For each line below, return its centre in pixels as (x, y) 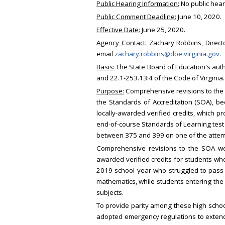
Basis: (105, 67)
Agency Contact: (122, 43)
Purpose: (110, 91)
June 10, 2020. (199, 17)
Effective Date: (118, 30)
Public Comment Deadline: (136, 17)
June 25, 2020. (163, 30)
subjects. (110, 193)
